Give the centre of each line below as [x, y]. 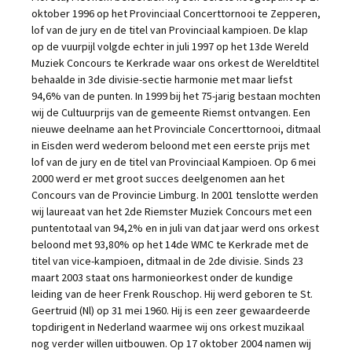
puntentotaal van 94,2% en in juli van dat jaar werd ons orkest [175, 228]
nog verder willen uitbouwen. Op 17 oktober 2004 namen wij [171, 343]
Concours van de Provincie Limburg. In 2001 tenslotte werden [175, 195]
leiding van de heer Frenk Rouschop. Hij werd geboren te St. [172, 294]
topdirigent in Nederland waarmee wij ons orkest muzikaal [168, 327]
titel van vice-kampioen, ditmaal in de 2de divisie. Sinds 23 [167, 261]
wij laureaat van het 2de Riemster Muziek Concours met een [172, 211]
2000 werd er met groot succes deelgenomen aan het [158, 178]
